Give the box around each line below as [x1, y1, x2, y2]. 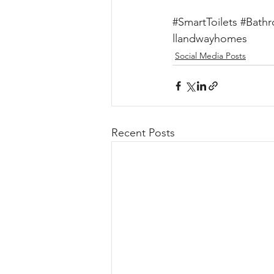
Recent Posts [111, 126, 175, 140]
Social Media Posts [175, 50, 246, 62]
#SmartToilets [172, 15, 237, 29]
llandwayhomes [172, 32, 247, 46]
